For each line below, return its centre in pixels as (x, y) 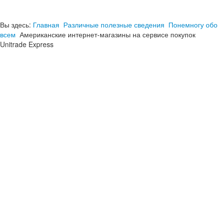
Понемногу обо (193, 25)
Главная (46, 25)
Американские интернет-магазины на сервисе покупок (108, 34)
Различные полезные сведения (114, 25)
